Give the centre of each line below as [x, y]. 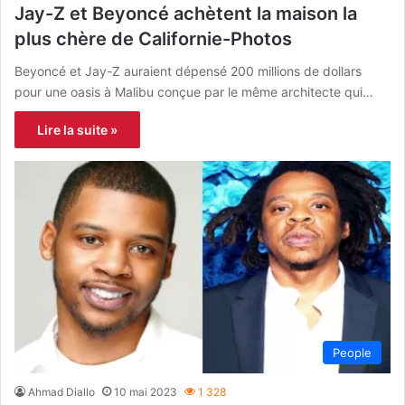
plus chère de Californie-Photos [153, 39]
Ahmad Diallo [61, 391]
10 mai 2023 [146, 391]
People [352, 352]
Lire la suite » [77, 130]
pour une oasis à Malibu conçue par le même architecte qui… [194, 92]
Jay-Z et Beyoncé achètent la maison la [186, 14]
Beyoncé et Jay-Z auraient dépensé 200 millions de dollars [188, 71]
